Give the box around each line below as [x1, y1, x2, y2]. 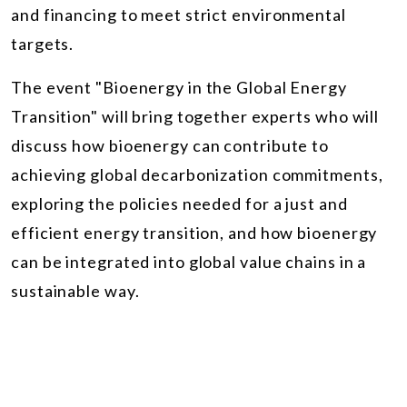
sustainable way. [11, 280, 140, 301]
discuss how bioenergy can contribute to [11, 134, 330, 155]
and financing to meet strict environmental [11, 4, 346, 25]
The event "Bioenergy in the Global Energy [11, 76, 347, 97]
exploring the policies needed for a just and [11, 193, 348, 213]
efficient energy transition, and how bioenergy [11, 222, 378, 243]
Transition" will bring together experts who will [11, 105, 380, 126]
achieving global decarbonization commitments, [11, 164, 383, 184]
